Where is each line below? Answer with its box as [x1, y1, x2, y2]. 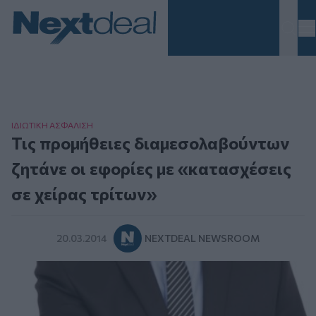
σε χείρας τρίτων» [11, 183, 157, 205]
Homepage [11, 45, 68, 59]
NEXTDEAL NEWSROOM [145, 232, 260, 245]
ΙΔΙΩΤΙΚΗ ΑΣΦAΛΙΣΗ [11, 120, 93, 130]
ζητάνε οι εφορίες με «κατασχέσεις [11, 158, 291, 179]
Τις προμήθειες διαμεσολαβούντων [11, 133, 289, 154]
